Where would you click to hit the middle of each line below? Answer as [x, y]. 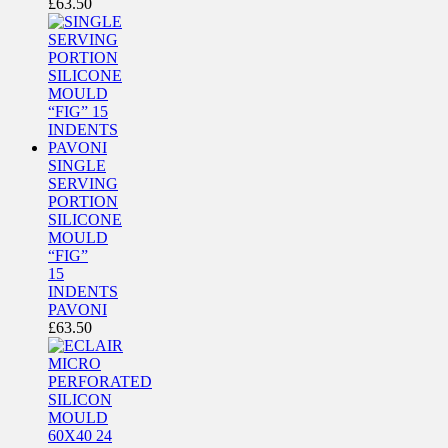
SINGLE [77, 165]
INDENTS [83, 291]
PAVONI [77, 309]
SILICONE [85, 219]
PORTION [83, 201]
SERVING [83, 183]
